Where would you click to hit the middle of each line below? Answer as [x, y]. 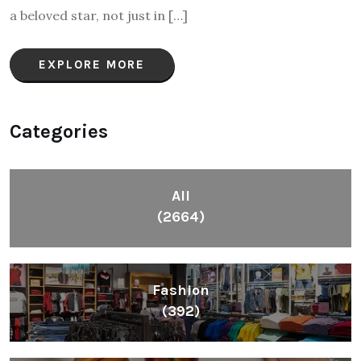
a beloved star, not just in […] [99, 15]
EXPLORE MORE [92, 64]
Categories [59, 131]
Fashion [180, 290]
